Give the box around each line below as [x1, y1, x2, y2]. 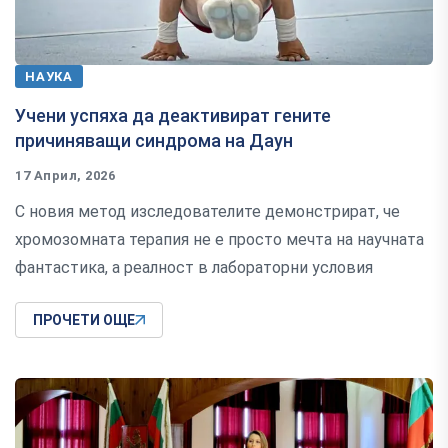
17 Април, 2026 [15, 168, 116, 184]
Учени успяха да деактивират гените [15, 105, 331, 127]
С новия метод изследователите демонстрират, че [15, 202, 400, 222]
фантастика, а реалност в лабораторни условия [15, 258, 373, 278]
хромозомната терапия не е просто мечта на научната [15, 230, 424, 250]
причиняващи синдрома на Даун [15, 130, 293, 152]
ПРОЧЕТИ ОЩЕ [33, 312, 135, 329]
